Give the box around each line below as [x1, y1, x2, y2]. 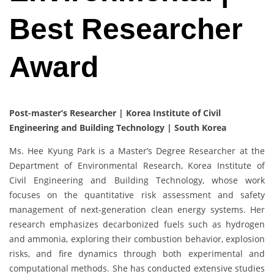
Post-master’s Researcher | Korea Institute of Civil [9, 107, 221, 119]
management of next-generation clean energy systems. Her [9, 204, 265, 216]
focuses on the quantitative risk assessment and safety [9, 189, 265, 201]
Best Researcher [9, 13, 243, 46]
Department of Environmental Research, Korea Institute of [9, 160, 265, 172]
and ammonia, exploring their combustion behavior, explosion [9, 233, 265, 245]
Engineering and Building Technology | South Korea [9, 122, 226, 134]
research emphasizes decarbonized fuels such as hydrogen [9, 218, 265, 231]
